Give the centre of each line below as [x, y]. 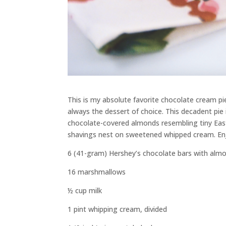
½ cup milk [85, 191]
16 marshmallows [97, 172]
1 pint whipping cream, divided [118, 209]
